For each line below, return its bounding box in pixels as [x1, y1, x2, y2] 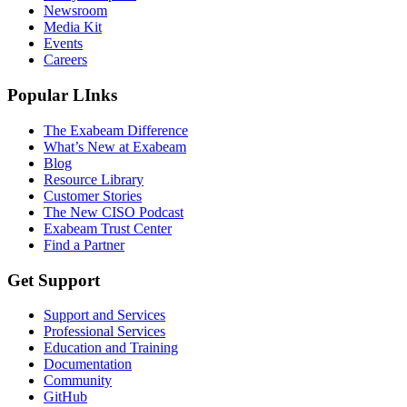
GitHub [44, 389, 87, 405]
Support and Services [44, 307, 165, 323]
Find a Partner [44, 236, 124, 253]
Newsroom [44, 3, 107, 19]
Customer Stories [44, 187, 142, 203]
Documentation [44, 356, 132, 372]
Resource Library [44, 171, 144, 187]
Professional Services [44, 323, 165, 340]
